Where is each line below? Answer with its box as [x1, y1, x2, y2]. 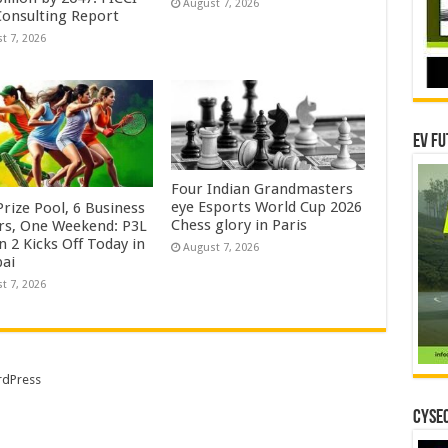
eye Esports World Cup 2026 [171, 197, 363, 216]
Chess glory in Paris [171, 215, 308, 234]
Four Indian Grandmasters [171, 179, 354, 198]
